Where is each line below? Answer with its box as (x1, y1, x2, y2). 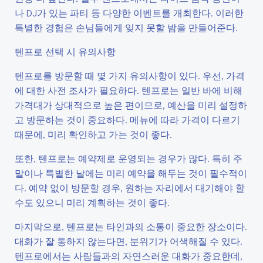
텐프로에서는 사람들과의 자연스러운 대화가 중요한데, (15, 249, 242, 262)
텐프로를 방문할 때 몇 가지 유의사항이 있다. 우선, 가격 (15, 69, 245, 82)
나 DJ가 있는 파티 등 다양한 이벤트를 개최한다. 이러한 (15, 6, 244, 19)
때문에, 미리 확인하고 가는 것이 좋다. (15, 128, 172, 140)
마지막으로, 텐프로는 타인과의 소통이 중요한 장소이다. (15, 220, 247, 232)
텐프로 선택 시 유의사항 (15, 45, 116, 58)
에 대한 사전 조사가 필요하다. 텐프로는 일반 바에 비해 (15, 84, 242, 96)
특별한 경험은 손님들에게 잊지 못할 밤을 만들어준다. (15, 21, 238, 33)
